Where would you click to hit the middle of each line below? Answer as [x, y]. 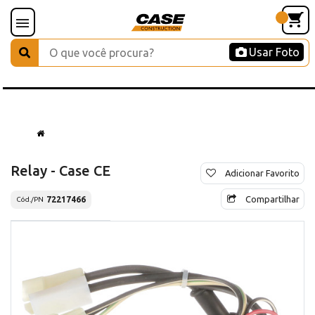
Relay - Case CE [60, 170]
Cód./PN [30, 200]
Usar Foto [274, 52]
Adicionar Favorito [262, 173]
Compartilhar [272, 199]
